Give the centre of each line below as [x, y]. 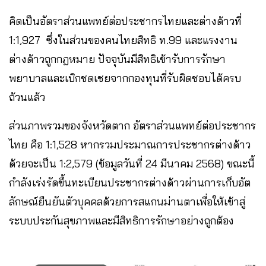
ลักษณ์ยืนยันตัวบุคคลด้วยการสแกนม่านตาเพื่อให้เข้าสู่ [127, 202]
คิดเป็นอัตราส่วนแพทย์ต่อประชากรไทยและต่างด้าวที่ [125, 21]
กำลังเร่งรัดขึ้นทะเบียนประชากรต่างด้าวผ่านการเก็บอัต [130, 183]
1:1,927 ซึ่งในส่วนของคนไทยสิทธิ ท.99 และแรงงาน [123, 40]
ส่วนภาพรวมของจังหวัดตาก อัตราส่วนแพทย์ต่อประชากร [132, 126]
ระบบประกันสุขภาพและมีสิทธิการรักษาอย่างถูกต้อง [121, 221]
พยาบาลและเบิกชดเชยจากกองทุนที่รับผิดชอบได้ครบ [125, 78]
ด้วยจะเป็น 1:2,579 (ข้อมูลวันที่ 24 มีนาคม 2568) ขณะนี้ [132, 164]
